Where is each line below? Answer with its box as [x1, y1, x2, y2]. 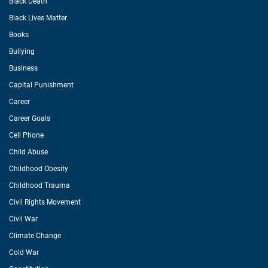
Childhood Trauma [9, 181, 70, 190]
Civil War [9, 215, 38, 223]
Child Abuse [9, 148, 48, 156]
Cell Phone [9, 131, 44, 139]
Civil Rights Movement [9, 198, 81, 206]
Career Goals [9, 114, 50, 123]
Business [9, 64, 38, 72]
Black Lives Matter [9, 14, 67, 22]
